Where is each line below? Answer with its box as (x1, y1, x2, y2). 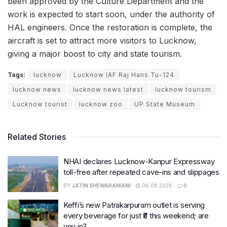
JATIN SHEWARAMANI (72, 182, 131, 188)
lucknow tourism (155, 85, 211, 93)
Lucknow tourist (13, 100, 67, 108)
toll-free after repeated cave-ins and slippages (63, 167, 219, 177)
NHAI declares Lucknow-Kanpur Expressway (63, 156, 215, 166)
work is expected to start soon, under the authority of (8, 9, 215, 19)
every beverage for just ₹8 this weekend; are (63, 211, 209, 221)
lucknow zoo (79, 100, 123, 108)
